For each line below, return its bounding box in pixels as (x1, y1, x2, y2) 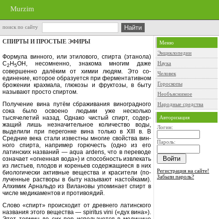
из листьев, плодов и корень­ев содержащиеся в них (2, 162, 151, 170)
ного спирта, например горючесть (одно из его (2, 142, 151, 149)
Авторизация (159, 114, 190, 120)
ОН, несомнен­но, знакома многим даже (17, 60, 151, 67)
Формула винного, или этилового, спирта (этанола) (2, 53, 151, 60)
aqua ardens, (69, 149, 108, 156)
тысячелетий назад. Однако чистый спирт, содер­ (2, 114, 151, 122)
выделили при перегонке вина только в (2, 128, 127, 135)
